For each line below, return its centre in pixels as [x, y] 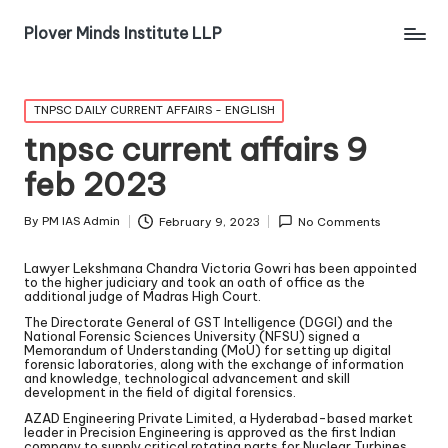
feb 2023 [95, 183]
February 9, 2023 [209, 221]
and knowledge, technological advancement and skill [187, 377]
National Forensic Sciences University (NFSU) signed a [192, 335]
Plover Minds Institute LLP [123, 33]
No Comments [340, 221]
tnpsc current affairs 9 [195, 148]
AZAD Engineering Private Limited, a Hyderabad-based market [218, 417]
